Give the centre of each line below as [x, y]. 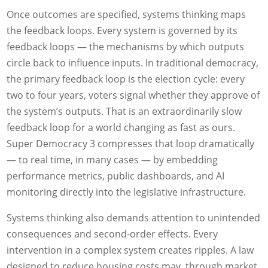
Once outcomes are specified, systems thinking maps [127, 15]
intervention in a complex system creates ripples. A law [130, 250]
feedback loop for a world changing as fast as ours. [121, 128]
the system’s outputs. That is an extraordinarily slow [124, 112]
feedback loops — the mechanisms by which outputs [126, 47]
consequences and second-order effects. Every [112, 234]
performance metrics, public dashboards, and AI [116, 176]
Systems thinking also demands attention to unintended [134, 218]
